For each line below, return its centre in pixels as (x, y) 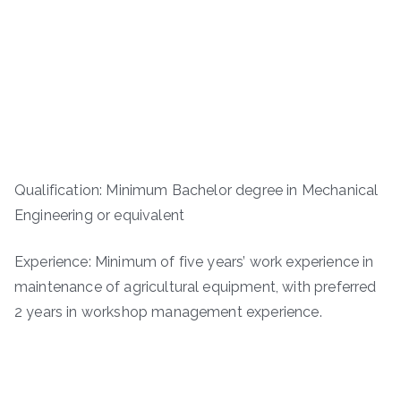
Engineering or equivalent (100, 216)
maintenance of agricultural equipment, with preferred (196, 287)
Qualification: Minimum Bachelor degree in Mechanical (196, 191)
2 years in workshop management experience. (168, 312)
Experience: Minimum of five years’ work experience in (194, 262)
